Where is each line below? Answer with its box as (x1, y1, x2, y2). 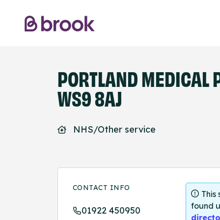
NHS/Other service (73, 124, 156, 136)
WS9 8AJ (57, 84, 122, 110)
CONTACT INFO (73, 183, 130, 192)
